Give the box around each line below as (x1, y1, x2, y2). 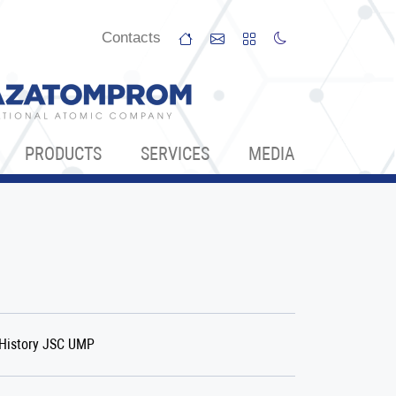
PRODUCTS (25, 143, 102, 164)
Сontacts (102, 29, 161, 46)
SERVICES (141, 143, 209, 164)
